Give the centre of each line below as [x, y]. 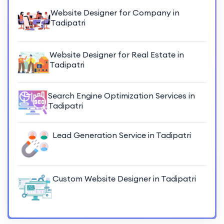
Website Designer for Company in [115, 12]
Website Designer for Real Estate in [117, 54]
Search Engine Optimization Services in [121, 96]
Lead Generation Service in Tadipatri [122, 135]
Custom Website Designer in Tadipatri [124, 179]
